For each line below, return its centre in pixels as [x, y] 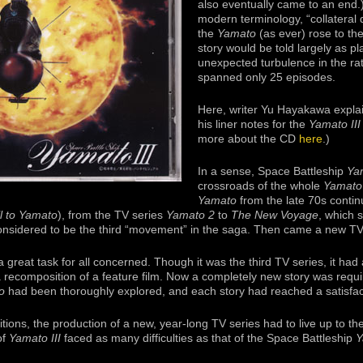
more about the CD [248, 139]
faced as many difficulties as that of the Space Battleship [208, 338]
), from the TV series [112, 215]
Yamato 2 [190, 215]
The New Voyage [275, 215]
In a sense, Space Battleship [272, 171]
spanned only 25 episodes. [267, 77]
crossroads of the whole [261, 186]
